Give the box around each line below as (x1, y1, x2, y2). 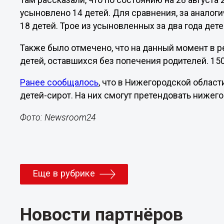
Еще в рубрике (32, 167, 95, 179)
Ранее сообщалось (20, 77, 99, 88)
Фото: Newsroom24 (20, 112, 96, 122)
